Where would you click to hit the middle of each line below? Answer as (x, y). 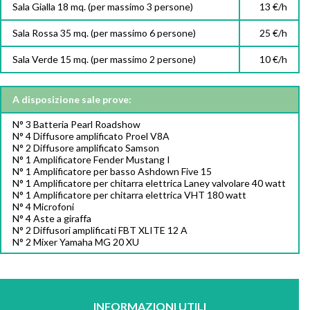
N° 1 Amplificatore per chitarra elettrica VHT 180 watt (129, 195)
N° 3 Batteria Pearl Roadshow (76, 125)
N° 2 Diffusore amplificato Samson (86, 148)
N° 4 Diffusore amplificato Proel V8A (91, 136)
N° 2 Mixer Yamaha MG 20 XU (76, 242)
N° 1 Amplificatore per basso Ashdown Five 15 (112, 172)
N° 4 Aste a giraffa (52, 219)
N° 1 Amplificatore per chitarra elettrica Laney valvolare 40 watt (149, 183)
